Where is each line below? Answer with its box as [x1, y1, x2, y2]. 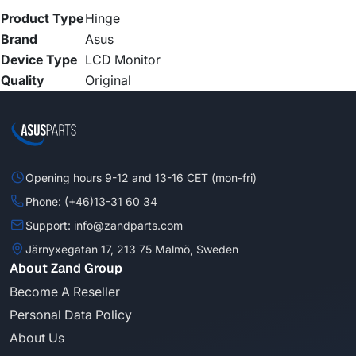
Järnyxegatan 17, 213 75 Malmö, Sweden [25, 242, 238, 256]
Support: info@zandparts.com [25, 218, 183, 232]
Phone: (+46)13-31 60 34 [25, 194, 157, 208]
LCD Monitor [85, 52, 161, 68]
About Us [10, 330, 64, 346]
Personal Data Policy [10, 307, 132, 323]
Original [85, 72, 131, 89]
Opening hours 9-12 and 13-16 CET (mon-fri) [25, 170, 257, 184]
